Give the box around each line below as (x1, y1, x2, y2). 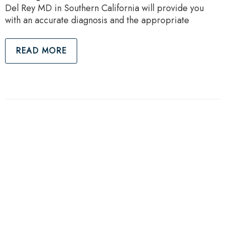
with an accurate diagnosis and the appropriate (5, 14, 189, 27)
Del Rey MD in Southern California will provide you (5, 2, 204, 15)
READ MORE (16, 45, 67, 56)
